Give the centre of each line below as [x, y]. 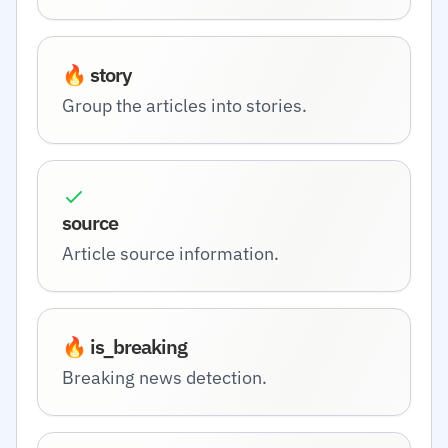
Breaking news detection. [164, 377]
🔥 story [96, 74]
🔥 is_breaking [124, 346]
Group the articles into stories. [184, 105]
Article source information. [170, 253]
